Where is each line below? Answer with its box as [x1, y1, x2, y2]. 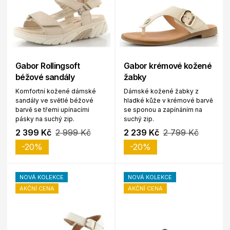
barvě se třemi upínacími [15, 106, 89, 114]
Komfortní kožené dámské [15, 87, 96, 95]
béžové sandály [15, 72, 75, 83]
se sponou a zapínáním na [124, 106, 202, 114]
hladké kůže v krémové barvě [124, 97, 213, 105]
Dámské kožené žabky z [124, 87, 199, 95]
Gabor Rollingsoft [15, 61, 80, 71]
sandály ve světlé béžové [15, 97, 93, 105]
